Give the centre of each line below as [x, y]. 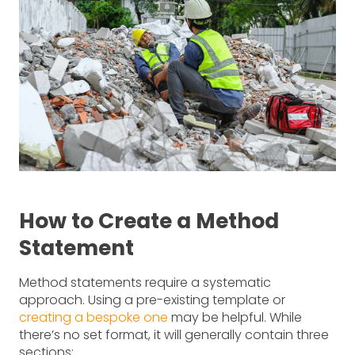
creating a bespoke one [94, 317]
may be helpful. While [235, 317]
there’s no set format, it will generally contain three [174, 334]
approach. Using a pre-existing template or [152, 300]
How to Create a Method [149, 220]
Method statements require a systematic [145, 282]
